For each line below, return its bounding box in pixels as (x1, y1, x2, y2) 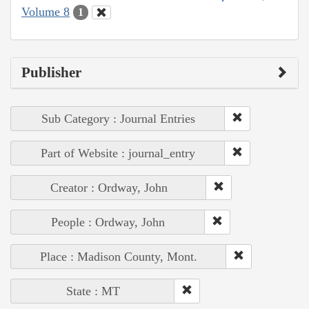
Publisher (21, 64, 81, 81)
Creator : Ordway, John (50, 181, 168, 195)
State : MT (66, 284, 120, 299)
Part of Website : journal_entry (41, 146, 195, 161)
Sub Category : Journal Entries (41, 112, 195, 126)
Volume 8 (21, 4, 70, 19)
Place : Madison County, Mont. (40, 250, 197, 264)
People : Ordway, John (51, 215, 165, 230)
